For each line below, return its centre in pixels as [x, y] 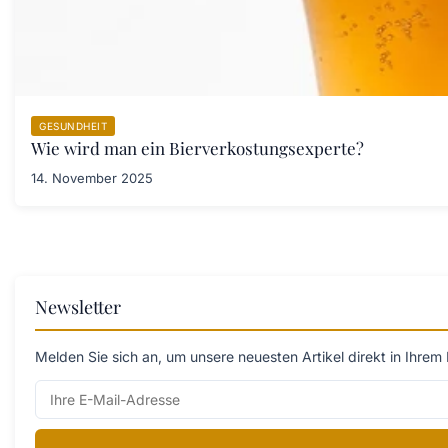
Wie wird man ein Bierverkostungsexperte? [197, 147]
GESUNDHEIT [73, 125]
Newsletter [78, 306]
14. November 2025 [92, 177]
